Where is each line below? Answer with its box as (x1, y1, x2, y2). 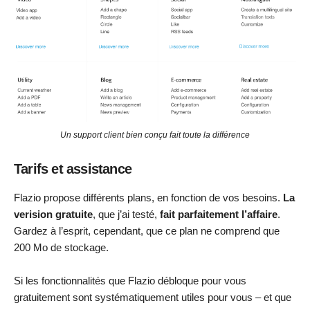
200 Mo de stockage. (14, 241, 109, 253)
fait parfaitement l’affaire (160, 208, 277, 220)
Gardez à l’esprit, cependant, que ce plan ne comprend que (14, 224, 280, 237)
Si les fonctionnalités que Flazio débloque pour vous (14, 274, 246, 286)
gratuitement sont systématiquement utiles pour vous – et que (14, 291, 291, 303)
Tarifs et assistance (14, 161, 131, 176)
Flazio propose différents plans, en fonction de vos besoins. (14, 191, 283, 203)
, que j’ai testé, (93, 208, 160, 220)
